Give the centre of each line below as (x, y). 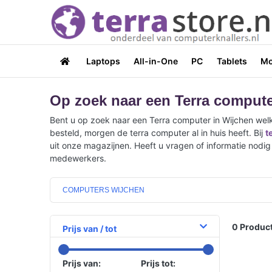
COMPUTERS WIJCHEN (104, 190)
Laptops (103, 61)
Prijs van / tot (90, 228)
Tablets (232, 61)
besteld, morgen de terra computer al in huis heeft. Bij (158, 132)
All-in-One (155, 61)
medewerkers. (78, 158)
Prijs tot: (158, 263)
